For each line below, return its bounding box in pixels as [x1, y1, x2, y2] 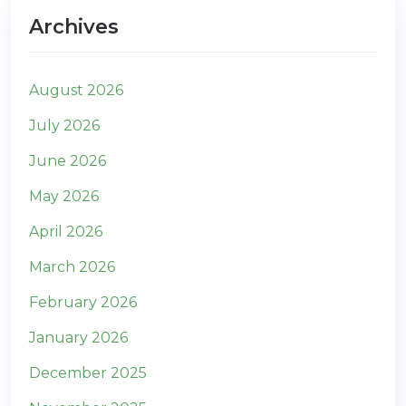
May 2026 [29, 188, 99, 205]
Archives [29, 14, 119, 39]
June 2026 [29, 152, 106, 169]
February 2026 [29, 294, 137, 311]
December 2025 [29, 364, 147, 382]
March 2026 [29, 258, 115, 275]
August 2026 [29, 82, 123, 99]
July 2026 [29, 117, 100, 134]
